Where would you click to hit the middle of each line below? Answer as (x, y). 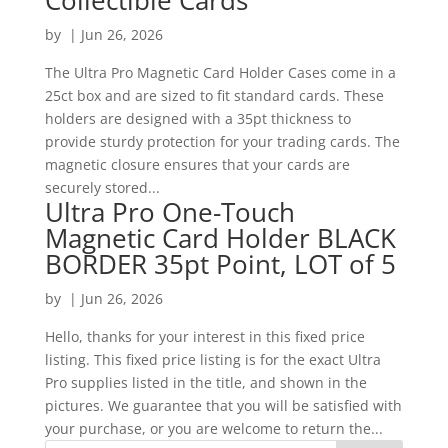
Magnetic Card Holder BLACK (220, 238)
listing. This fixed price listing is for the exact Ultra (212, 359)
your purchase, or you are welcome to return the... (213, 428)
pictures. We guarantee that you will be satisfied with (223, 405)
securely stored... (102, 187)
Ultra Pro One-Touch (169, 212)
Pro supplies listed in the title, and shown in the (205, 382)
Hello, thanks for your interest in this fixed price (204, 336)
